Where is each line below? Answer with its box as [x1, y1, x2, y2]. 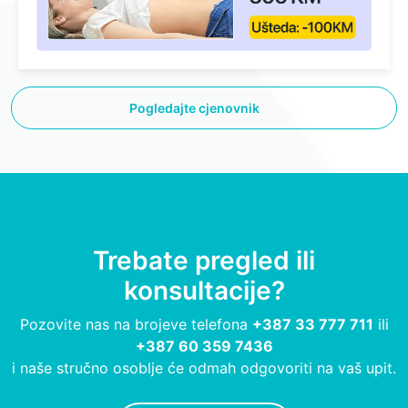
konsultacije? [123, 274, 285, 306]
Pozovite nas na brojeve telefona [19, 314, 252, 333]
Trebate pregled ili [93, 244, 315, 276]
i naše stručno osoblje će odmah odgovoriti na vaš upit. [12, 358, 396, 377]
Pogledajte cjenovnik [129, 99, 263, 116]
